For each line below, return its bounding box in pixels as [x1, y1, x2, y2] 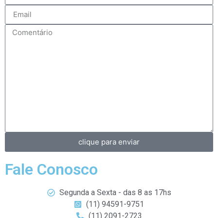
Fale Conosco [5, 160, 98, 179]
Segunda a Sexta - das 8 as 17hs [59, 187, 171, 197]
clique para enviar [78, 137, 140, 147]
